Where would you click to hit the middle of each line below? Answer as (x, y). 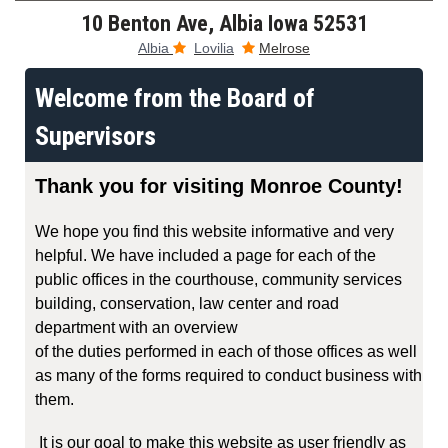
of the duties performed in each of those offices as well (226, 351)
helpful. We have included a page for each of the (205, 255)
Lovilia (214, 48)
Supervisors (95, 136)
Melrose (284, 48)
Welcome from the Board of (175, 98)
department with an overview (136, 327)
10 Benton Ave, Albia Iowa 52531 (224, 23)
